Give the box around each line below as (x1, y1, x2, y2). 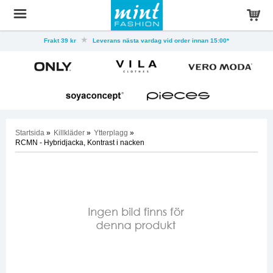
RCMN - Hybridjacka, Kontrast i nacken (15, 138, 144, 147)
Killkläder (54, 129, 85, 137)
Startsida (15, 129, 44, 137)
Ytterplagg (94, 129, 128, 137)
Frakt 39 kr (44, 37, 78, 44)
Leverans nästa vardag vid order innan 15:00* (91, 37, 229, 44)
